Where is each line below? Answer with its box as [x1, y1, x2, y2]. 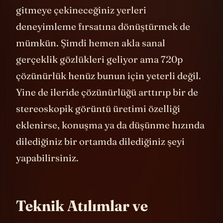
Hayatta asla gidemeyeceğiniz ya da [16, 2, 171, 15]
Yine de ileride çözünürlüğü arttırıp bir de [16, 101, 198, 113]
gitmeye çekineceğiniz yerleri [16, 19, 146, 31]
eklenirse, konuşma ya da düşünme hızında [16, 134, 205, 146]
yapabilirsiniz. [16, 167, 79, 179]
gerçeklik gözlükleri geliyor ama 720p [16, 68, 183, 81]
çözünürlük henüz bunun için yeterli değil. [16, 85, 201, 97]
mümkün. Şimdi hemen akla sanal [16, 52, 165, 64]
